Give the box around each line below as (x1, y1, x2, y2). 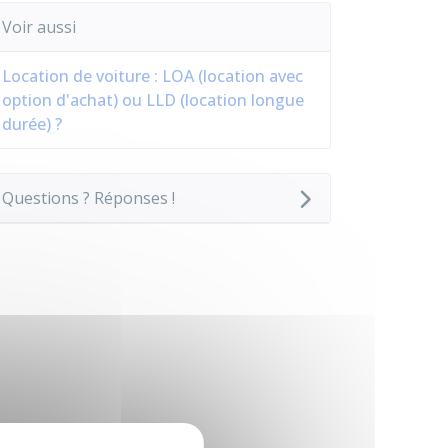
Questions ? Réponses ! (2, 187, 175, 209)
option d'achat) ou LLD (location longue (2, 89, 304, 111)
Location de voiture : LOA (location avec (2, 65, 303, 87)
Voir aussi (2, 16, 76, 38)
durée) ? (2, 113, 62, 135)
